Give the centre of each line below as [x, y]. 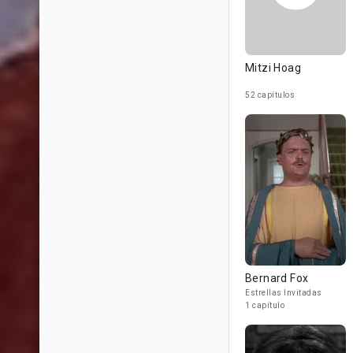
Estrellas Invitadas [284, 293]
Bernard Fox [277, 278]
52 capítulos [270, 95]
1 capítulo [265, 305]
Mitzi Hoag [273, 68]
